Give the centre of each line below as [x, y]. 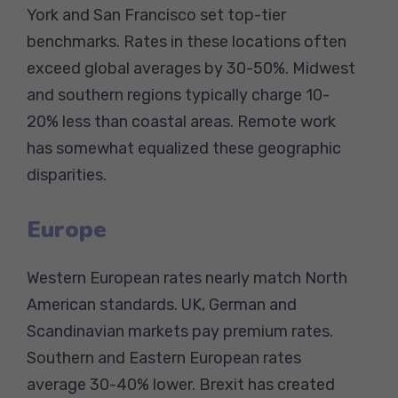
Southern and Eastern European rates [164, 358]
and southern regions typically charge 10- [178, 95]
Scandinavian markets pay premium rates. [180, 331]
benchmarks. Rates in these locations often [187, 41]
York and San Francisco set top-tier [156, 15]
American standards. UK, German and [162, 304]
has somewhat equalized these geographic [184, 148]
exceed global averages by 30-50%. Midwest [191, 68]
